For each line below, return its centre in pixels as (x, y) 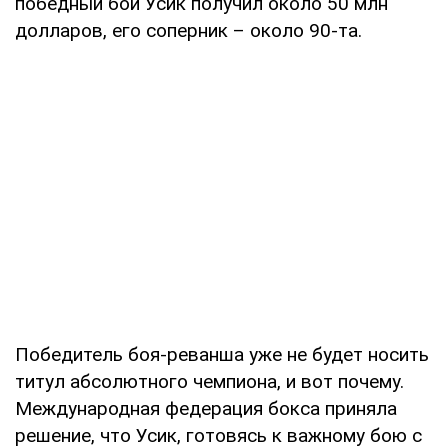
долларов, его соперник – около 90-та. (188, 30)
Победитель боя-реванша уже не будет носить (222, 354)
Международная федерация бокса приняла (206, 408)
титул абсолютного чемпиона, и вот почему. (209, 381)
